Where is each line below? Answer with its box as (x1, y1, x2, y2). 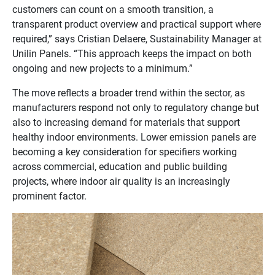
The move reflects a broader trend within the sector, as (12, 86, 245, 99)
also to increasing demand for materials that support (12, 115, 240, 129)
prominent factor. (12, 189, 87, 203)
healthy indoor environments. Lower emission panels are (12, 130, 256, 144)
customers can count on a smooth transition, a (12, 2, 214, 16)
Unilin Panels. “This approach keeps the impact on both (12, 47, 252, 60)
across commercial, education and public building (12, 160, 227, 173)
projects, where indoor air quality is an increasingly (12, 174, 230, 188)
